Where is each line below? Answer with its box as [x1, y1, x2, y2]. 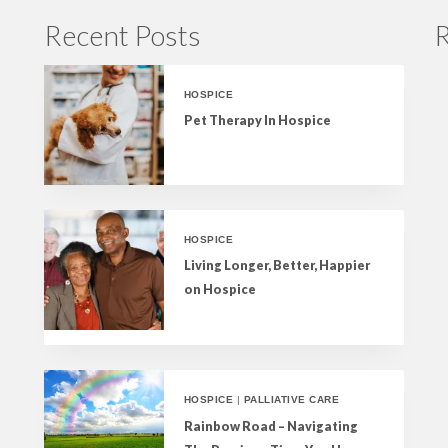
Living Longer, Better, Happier [184, 258, 370, 274]
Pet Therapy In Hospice [184, 113, 331, 129]
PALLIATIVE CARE [243, 393, 340, 405]
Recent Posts [44, 17, 201, 52]
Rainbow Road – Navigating [184, 418, 358, 434]
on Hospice [184, 282, 256, 298]
